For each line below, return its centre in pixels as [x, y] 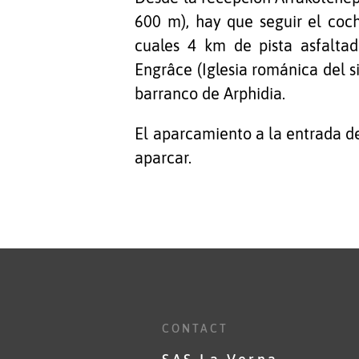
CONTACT [195, 328]
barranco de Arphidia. [210, 93]
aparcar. [163, 158]
